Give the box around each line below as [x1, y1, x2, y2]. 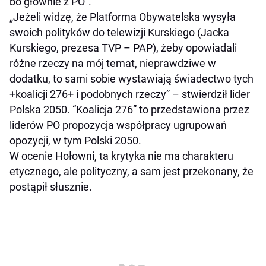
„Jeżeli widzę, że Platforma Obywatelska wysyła [9, 11, 236, 24]
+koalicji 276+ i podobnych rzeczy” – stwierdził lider [9, 88, 250, 101]
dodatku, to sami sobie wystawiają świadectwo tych [9, 72, 254, 85]
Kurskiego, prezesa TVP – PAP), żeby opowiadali [9, 42, 237, 55]
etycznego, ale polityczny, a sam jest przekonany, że [9, 165, 254, 178]
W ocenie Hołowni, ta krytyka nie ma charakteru [9, 150, 233, 163]
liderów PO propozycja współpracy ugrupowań [9, 119, 227, 132]
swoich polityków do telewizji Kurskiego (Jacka [9, 26, 229, 39]
